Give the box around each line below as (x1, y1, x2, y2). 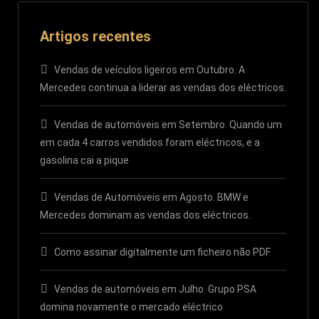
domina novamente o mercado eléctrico (40, 301, 223, 313)
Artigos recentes (40, 28, 151, 45)
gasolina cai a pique (40, 155, 129, 166)
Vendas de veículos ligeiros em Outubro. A (54, 64, 245, 75)
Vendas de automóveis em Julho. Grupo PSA (54, 283, 256, 295)
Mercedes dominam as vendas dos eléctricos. (40, 209, 251, 221)
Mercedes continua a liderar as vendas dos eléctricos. (40, 82, 286, 93)
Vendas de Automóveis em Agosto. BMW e (54, 192, 249, 203)
